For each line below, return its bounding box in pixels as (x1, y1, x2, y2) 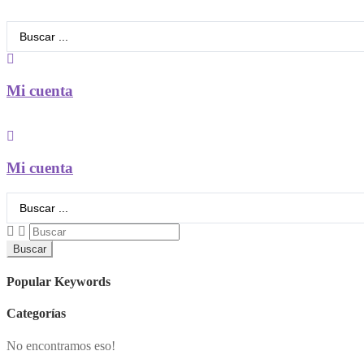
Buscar (13, 242, 46, 255)
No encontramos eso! (6, 338, 115, 353)
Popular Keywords (6, 275, 110, 289)
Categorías (6, 306, 66, 321)
